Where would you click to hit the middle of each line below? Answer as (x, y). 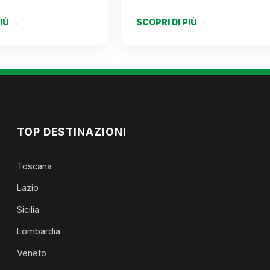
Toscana (35, 166)
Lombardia (39, 231)
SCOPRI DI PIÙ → (171, 22)
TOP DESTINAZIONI (72, 132)
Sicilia (28, 209)
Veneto (32, 253)
